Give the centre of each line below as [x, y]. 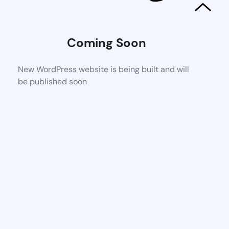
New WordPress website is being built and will [104, 69]
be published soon [53, 81]
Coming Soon [106, 42]
